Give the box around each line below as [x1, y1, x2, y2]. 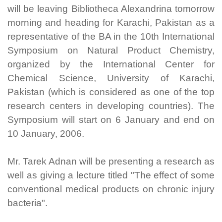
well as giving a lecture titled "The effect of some [7, 170, 215, 180]
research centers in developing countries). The [7, 101, 215, 111]
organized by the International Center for [7, 59, 215, 69]
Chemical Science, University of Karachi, [7, 73, 215, 83]
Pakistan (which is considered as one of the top [7, 87, 215, 97]
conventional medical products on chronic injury [7, 184, 215, 194]
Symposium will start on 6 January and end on [7, 114, 215, 125]
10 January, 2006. [7, 128, 84, 139]
